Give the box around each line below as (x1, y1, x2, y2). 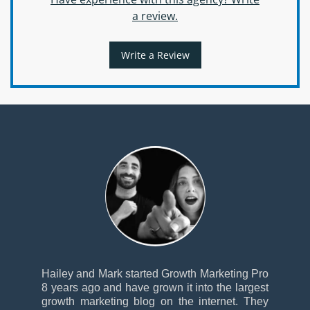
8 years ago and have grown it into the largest (42, 282, 268, 293)
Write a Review (120, 48, 190, 62)
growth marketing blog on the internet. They (42, 295, 268, 307)
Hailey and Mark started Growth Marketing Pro (42, 268, 268, 280)
